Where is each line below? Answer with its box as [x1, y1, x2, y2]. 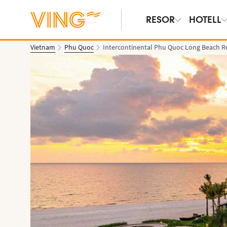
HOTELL [188, 14, 221, 25]
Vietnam [30, 43, 55, 52]
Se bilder [34, 200, 58, 209]
